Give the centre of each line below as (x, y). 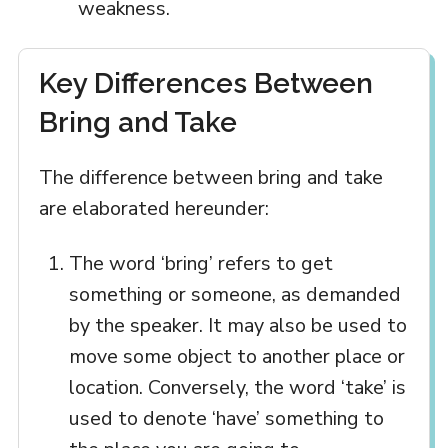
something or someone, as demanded (234, 294)
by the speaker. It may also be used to (237, 325)
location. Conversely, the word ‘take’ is (237, 387)
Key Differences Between (205, 83)
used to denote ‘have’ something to (226, 418)
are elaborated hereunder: (153, 208)
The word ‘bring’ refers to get (200, 263)
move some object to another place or (236, 356)
